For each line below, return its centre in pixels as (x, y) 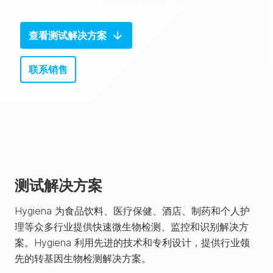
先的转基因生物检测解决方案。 (83, 258)
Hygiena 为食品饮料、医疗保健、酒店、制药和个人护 (132, 211)
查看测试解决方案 (68, 35)
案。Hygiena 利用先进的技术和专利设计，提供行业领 (132, 243)
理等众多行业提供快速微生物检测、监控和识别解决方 (132, 227)
